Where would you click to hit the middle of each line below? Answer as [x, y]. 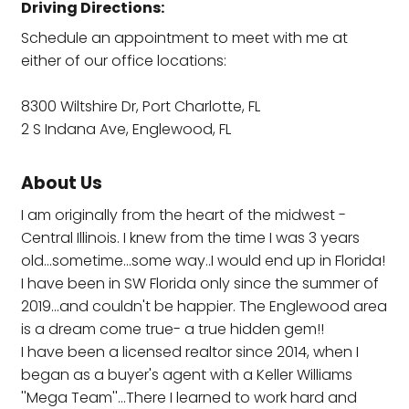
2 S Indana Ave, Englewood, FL [126, 129]
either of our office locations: [124, 60]
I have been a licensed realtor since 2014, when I [190, 351]
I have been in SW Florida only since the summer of [200, 283]
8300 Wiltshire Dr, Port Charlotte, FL [141, 106]
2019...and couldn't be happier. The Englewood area [204, 306]
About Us [62, 183]
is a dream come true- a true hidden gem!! [173, 329]
